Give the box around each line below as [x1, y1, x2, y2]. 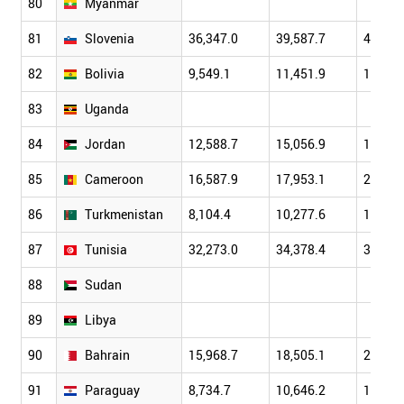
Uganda [85, 100, 130, 118]
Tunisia [85, 241, 128, 259]
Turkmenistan [85, 206, 164, 224]
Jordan [85, 135, 126, 153]
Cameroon [85, 170, 144, 188]
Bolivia [85, 65, 125, 83]
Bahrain [85, 346, 131, 364]
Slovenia [85, 30, 135, 48]
